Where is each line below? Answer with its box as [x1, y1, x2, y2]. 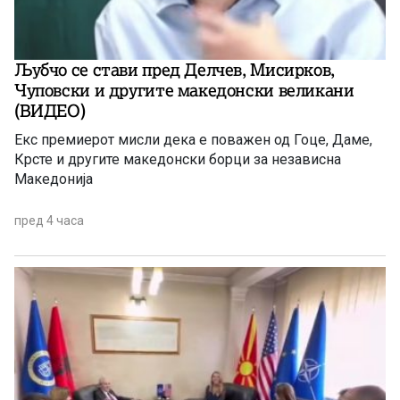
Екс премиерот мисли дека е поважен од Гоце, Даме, [14, 131, 372, 149]
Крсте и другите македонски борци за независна [14, 151, 341, 169]
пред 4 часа [14, 213, 84, 229]
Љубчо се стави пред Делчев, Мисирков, [14, 59, 335, 81]
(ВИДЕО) [14, 100, 86, 122]
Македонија [14, 171, 93, 188]
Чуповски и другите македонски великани [14, 79, 354, 102]
